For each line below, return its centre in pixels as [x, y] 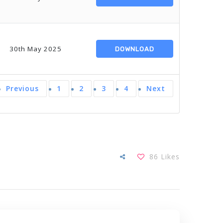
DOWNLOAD [135, 49]
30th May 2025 [36, 49]
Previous [22, 88]
